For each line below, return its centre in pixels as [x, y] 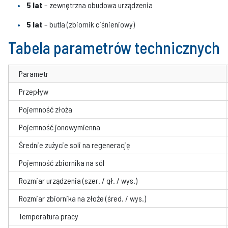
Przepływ [34, 91]
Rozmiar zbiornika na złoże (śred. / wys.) [82, 198]
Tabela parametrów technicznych [114, 47]
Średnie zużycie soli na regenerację [75, 145]
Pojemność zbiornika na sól [62, 162]
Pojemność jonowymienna [60, 127]
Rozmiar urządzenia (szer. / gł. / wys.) [78, 180]
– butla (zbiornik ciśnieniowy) [89, 24]
